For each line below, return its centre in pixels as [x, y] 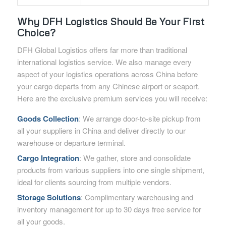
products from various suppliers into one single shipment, [110, 170]
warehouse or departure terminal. [71, 143]
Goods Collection [48, 119]
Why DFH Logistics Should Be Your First [110, 21]
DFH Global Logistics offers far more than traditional [102, 50]
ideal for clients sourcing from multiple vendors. [94, 182]
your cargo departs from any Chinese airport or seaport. [108, 86]
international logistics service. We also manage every [104, 62]
